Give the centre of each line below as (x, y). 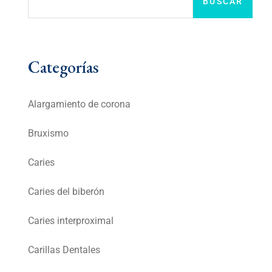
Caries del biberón (66, 192)
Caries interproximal (71, 221)
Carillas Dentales (64, 250)
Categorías (63, 67)
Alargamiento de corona (79, 104)
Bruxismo (48, 134)
